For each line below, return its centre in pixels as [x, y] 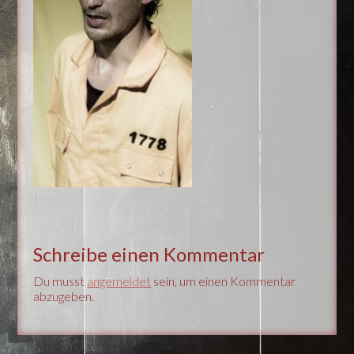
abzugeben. [64, 296]
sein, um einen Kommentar [224, 281]
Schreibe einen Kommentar [149, 254]
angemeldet [119, 281]
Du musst [60, 281]
